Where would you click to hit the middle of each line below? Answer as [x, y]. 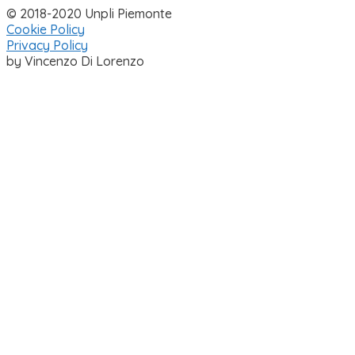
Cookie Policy [46, 29]
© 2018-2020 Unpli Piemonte [89, 13]
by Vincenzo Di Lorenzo [75, 61]
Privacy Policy [47, 45]
